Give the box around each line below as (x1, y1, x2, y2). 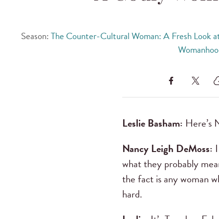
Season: (21, 29, 51, 44)
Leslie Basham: (122, 115, 185, 131)
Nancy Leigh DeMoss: (122, 141, 215, 157)
